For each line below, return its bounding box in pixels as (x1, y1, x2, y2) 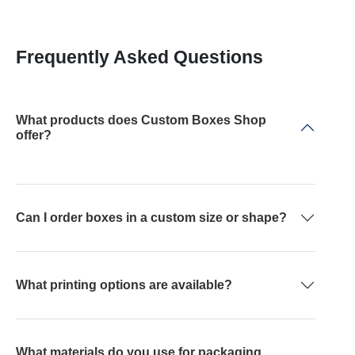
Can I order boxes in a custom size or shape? (16, 211, 287, 225)
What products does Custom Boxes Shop (16, 113, 266, 127)
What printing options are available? (16, 278, 232, 292)
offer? (16, 128, 52, 142)
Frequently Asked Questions (16, 46, 263, 67)
